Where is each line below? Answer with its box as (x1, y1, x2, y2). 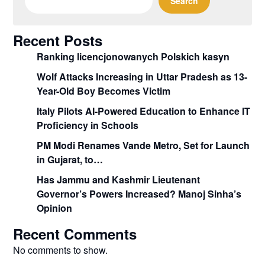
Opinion (37, 201, 73, 215)
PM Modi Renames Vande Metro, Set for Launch (37, 138, 250, 152)
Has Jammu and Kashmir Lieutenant (37, 172, 201, 186)
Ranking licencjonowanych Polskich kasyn (37, 49, 230, 63)
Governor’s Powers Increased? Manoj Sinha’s (37, 186, 242, 201)
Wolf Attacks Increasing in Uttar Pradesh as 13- (37, 69, 248, 83)
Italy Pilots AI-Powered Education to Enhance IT (37, 104, 251, 118)
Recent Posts (13, 30, 103, 50)
